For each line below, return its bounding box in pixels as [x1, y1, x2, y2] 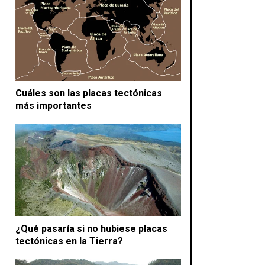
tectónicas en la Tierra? [15, 235, 123, 247]
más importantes [15, 99, 92, 111]
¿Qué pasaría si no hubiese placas [15, 223, 167, 235]
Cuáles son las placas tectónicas [15, 87, 162, 99]
